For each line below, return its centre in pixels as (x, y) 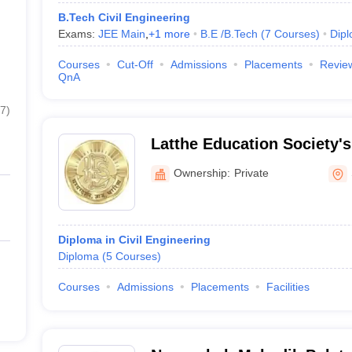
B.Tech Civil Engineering (124, 17)
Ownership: (202, 172)
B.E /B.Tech (229, 34)
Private (251, 172)
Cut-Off (135, 64)
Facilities (288, 287)
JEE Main (121, 34)
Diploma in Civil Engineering (134, 240)
